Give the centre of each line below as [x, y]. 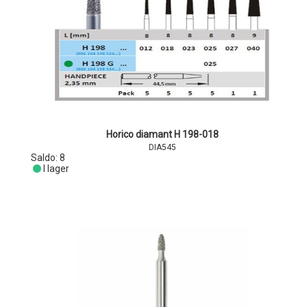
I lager [56, 169]
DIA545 [163, 147]
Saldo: [46, 158]
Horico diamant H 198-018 [163, 134]
